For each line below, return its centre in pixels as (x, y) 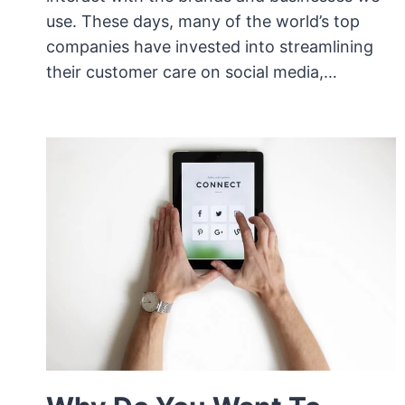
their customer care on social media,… (192, 71)
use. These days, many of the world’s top (203, 21)
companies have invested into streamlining (210, 46)
